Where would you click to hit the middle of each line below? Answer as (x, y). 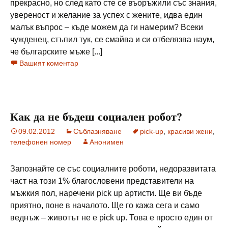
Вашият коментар (49, 63)
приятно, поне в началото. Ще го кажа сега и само (105, 205)
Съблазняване (97, 131)
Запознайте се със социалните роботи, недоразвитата (113, 169)
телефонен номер (41, 142)
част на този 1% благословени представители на (102, 181)
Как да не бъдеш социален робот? (96, 116)
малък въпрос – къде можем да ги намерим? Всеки (107, 27)
